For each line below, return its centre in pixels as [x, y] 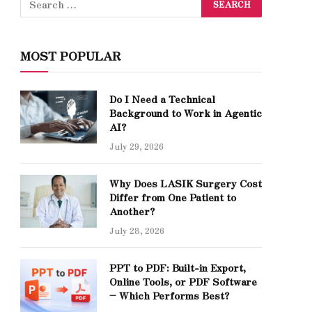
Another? [132, 211]
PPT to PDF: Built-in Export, [178, 267]
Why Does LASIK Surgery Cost [186, 183]
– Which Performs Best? [169, 295]
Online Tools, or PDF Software [183, 281]
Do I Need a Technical [162, 99]
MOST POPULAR [71, 55]
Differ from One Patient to [173, 197]
